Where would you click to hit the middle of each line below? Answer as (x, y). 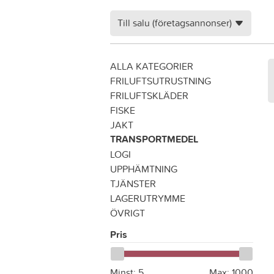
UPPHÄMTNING (144, 169)
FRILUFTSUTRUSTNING (161, 81)
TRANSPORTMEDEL (154, 139)
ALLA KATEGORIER (152, 66)
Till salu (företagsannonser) (175, 23)
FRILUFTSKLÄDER (149, 95)
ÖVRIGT (128, 213)
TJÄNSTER (133, 183)
